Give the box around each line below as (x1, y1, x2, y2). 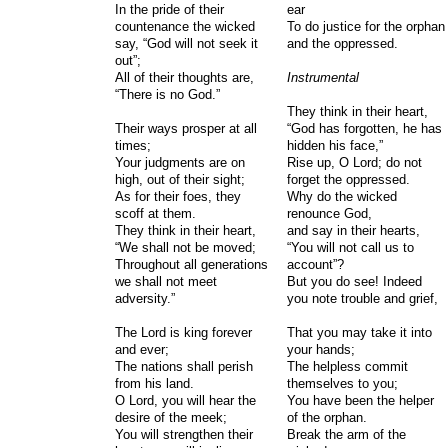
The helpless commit (286, 359, 408, 374)
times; (115, 138, 151, 153)
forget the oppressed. (286, 172, 410, 187)
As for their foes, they (115, 189, 241, 204)
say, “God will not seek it (115, 36, 258, 51)
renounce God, (286, 206, 376, 221)
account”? (286, 257, 344, 272)
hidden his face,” (286, 138, 383, 153)
